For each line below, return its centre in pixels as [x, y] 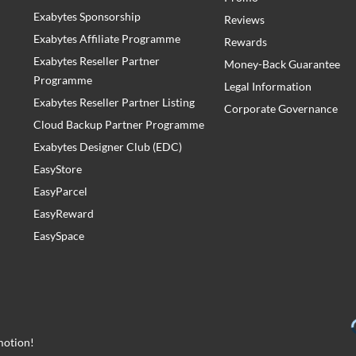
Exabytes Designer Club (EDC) [108, 147]
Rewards [246, 42]
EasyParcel [60, 192]
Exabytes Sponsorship [87, 17]
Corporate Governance [281, 109]
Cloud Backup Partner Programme [119, 125]
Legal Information [268, 87]
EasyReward [64, 214]
